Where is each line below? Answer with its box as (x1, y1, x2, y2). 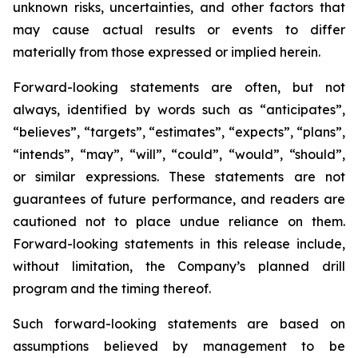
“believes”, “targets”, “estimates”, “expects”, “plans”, (13, 124, 345, 140)
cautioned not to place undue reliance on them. (13, 213, 345, 229)
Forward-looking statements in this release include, (13, 236, 345, 252)
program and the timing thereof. (13, 280, 211, 296)
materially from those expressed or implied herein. (13, 44, 320, 60)
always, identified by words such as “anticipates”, (13, 101, 345, 117)
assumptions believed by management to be (13, 338, 345, 354)
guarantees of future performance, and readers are (13, 191, 345, 207)
